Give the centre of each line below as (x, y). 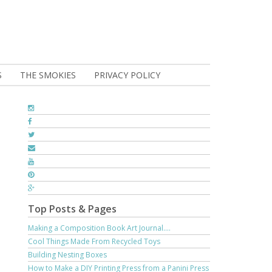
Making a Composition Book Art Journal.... (99, 228)
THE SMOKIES (48, 75)
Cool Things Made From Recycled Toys (94, 241)
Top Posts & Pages (72, 209)
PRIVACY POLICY (127, 75)
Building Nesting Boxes (67, 255)
